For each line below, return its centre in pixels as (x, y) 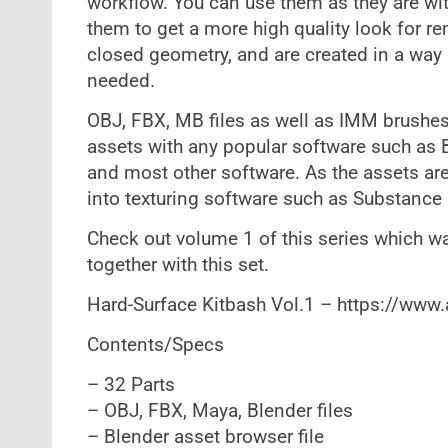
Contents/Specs (155, 345)
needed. (120, 81)
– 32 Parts (130, 385)
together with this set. (177, 265)
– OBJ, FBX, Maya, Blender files (219, 411)
